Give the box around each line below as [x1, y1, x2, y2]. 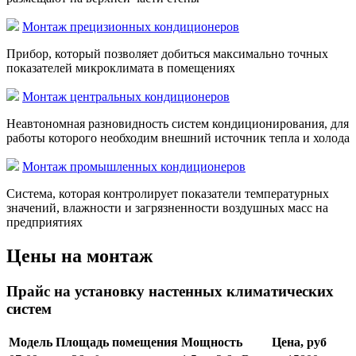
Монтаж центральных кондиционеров [22, 90, 230, 104]
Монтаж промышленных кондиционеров [22, 160, 246, 174]
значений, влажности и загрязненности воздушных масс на [6, 201, 328, 215]
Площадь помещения [56, 335, 178, 349]
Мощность [181, 335, 242, 349]
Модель [9, 335, 52, 349]
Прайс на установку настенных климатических [6, 283, 334, 300]
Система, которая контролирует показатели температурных [6, 187, 329, 201]
